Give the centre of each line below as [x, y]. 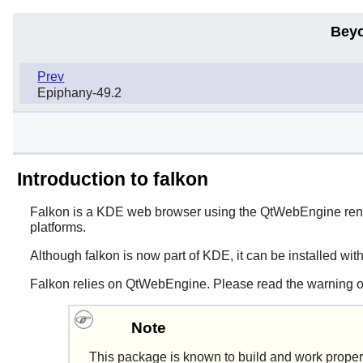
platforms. [58, 227]
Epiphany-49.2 [80, 93]
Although [57, 255]
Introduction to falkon [112, 179]
